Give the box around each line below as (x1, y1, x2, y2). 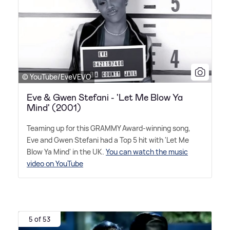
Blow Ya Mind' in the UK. (27, 146, 106, 157)
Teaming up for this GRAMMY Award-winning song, (27, 123, 190, 133)
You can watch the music (106, 146, 188, 157)
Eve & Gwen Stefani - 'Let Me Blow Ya (27, 91, 183, 104)
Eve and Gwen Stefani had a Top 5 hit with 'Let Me (27, 135, 189, 145)
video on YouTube (27, 158, 83, 168)
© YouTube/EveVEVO (22, 71, 91, 82)
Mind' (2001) (27, 101, 81, 114)
